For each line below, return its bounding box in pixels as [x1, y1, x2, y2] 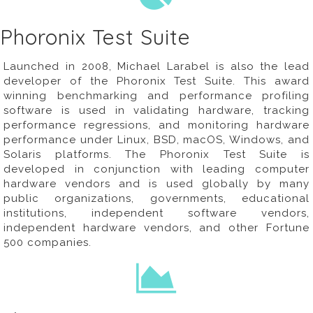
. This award [233, 75, 310, 87]
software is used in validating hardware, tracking [3, 104, 310, 117]
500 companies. [3, 236, 92, 249]
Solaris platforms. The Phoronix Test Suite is [3, 148, 310, 161]
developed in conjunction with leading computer [3, 163, 310, 175]
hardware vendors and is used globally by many [3, 177, 310, 190]
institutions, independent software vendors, [3, 207, 310, 219]
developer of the [3, 75, 117, 87]
